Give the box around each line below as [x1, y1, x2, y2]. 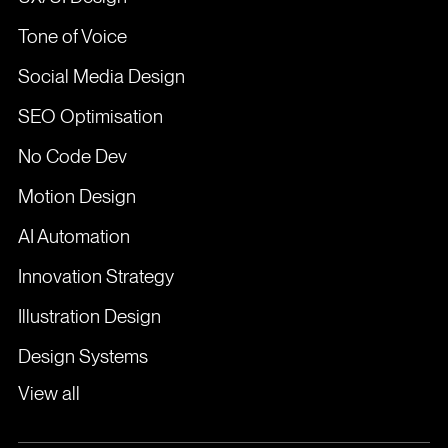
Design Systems [17, 344, 148, 368]
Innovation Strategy [17, 264, 174, 288]
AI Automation [17, 224, 130, 248]
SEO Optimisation [17, 104, 163, 128]
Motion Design [17, 184, 136, 208]
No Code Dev [17, 144, 127, 168]
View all [17, 381, 80, 405]
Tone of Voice [17, 24, 127, 48]
